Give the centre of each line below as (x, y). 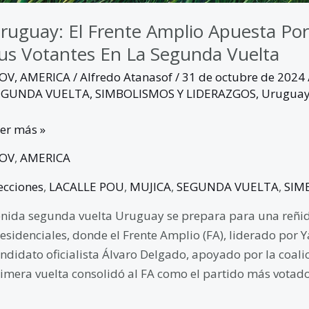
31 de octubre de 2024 (245, 77)
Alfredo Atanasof (127, 77)
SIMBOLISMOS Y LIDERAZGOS (175, 94)
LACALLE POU (86, 186)
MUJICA (150, 186)
